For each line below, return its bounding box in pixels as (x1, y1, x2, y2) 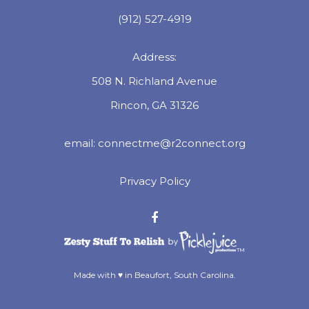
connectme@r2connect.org (97, 137, 246, 150)
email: (63, 137, 98, 150)
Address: (132, 50, 177, 63)
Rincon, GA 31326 (110, 99, 199, 112)
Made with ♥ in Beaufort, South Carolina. (73, 270, 236, 280)
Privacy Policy (119, 175, 190, 188)
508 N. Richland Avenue (92, 74, 217, 88)
